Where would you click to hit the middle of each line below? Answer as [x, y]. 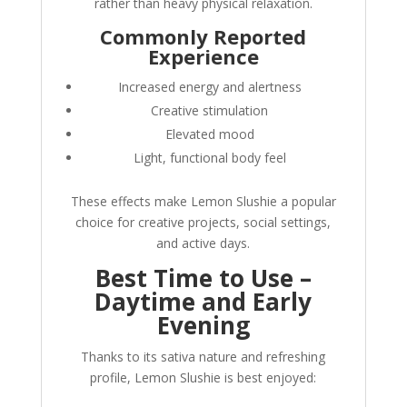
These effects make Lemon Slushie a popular [203, 202]
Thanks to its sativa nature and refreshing [203, 357]
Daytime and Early [203, 302]
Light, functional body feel [209, 158]
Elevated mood [209, 134]
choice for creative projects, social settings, [203, 223]
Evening [203, 326]
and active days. [203, 243]
